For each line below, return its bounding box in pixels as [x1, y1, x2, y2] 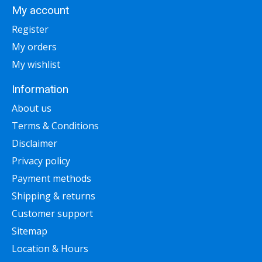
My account [12, 4, 69, 18]
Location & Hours [12, 242, 88, 255]
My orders [12, 40, 57, 53]
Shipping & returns [12, 189, 95, 202]
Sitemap [12, 224, 47, 237]
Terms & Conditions [12, 119, 99, 132]
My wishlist [12, 58, 60, 71]
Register [12, 23, 49, 36]
